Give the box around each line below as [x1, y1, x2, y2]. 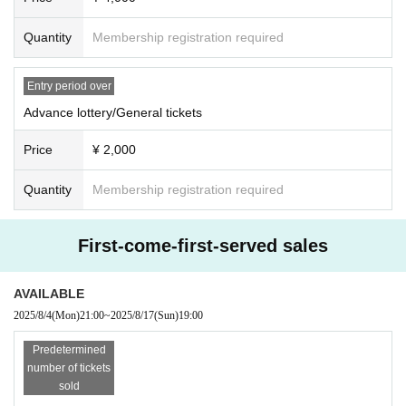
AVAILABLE [14, 285, 84, 301]
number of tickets [27, 361, 111, 374]
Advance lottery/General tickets [24, 104, 202, 120]
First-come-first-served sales [78, 235, 328, 256]
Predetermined [32, 343, 106, 356]
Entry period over [26, 79, 111, 92]
